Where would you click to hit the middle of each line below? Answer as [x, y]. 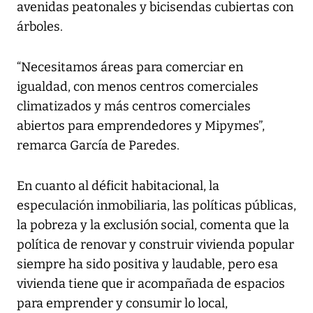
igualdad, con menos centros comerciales [138, 86]
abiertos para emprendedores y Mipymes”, [141, 125]
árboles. [40, 26]
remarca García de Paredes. [98, 145]
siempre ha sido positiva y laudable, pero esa [147, 264]
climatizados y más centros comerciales [134, 106]
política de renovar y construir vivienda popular [155, 244]
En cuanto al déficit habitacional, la [118, 185]
